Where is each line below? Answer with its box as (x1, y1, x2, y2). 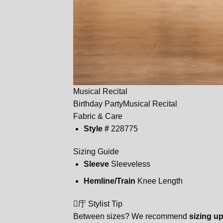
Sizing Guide (73, 147, 119, 156)
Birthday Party (73, 99, 123, 108)
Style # (83, 124, 109, 133)
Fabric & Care (73, 111, 122, 120)
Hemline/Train (83, 177, 135, 186)
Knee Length (137, 177, 183, 186)
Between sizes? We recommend (73, 212, 189, 221)
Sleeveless (111, 159, 150, 168)
